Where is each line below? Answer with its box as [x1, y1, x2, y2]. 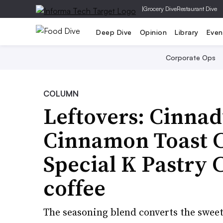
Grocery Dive [143, 5, 177, 12]
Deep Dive [96, 27, 132, 36]
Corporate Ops [166, 53, 216, 62]
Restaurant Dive [177, 5, 217, 12]
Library [175, 27, 199, 36]
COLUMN [43, 89, 79, 99]
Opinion [139, 27, 167, 36]
